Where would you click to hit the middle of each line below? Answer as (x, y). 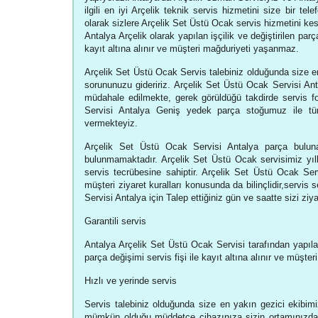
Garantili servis (115, 221)
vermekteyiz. (111, 123)
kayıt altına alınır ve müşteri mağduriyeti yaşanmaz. (192, 49)
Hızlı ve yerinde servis (131, 281)
